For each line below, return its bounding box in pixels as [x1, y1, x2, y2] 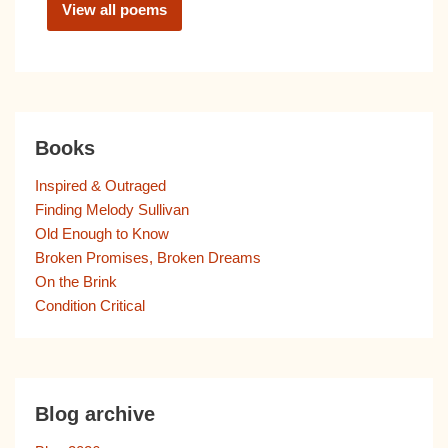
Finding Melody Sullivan [35, 201, 189, 218]
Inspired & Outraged [35, 177, 166, 194]
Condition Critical [35, 297, 145, 314]
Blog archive [35, 403, 155, 425]
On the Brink [35, 273, 117, 290]
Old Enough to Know [35, 225, 169, 242]
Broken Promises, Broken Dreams [35, 249, 261, 266]
